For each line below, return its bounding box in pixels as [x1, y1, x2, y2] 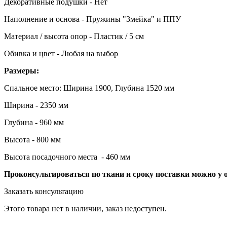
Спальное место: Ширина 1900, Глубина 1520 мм [4, 83, 174, 92]
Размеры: [4, 66, 39, 75]
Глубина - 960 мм [4, 118, 64, 127]
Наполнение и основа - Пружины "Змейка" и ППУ [4, 14, 181, 23]
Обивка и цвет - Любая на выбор [4, 49, 118, 58]
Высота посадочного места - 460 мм [4, 152, 130, 161]
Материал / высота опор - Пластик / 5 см [4, 31, 144, 41]
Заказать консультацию [4, 186, 84, 196]
